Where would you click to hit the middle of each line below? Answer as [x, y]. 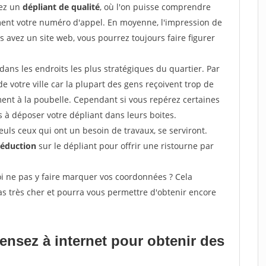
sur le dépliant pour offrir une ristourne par [125, 146]
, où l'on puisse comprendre [155, 7]
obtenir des [186, 241]
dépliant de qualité [61, 7]
